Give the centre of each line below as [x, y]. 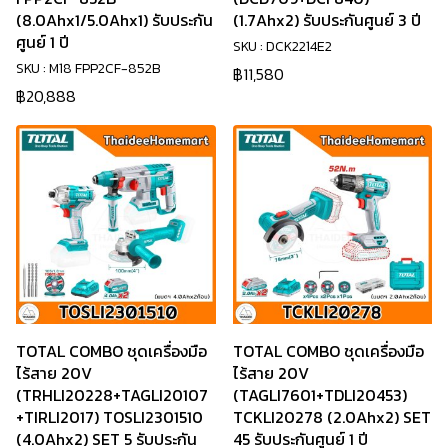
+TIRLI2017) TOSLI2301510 [109, 417]
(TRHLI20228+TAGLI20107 [112, 395]
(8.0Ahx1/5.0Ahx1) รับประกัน [114, 19]
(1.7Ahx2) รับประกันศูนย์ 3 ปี [326, 19]
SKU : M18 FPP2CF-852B [88, 68]
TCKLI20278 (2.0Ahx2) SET [331, 417]
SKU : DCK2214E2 [282, 46]
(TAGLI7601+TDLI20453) [319, 395]
